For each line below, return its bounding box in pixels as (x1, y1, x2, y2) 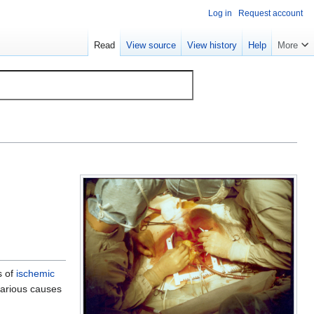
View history (187, 40, 237, 51)
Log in (208, 8, 232, 18)
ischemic (16, 267, 55, 279)
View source (126, 40, 176, 51)
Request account (238, 8, 303, 18)
